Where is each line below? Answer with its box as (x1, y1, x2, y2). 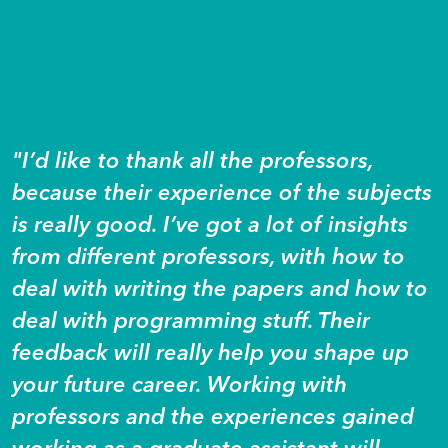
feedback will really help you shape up (12, 337, 409, 366)
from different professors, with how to (12, 241, 405, 270)
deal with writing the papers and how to (12, 273, 428, 302)
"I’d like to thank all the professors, (12, 145, 373, 174)
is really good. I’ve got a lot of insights (12, 209, 408, 238)
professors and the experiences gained (12, 401, 414, 430)
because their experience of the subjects (12, 177, 432, 206)
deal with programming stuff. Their (12, 305, 370, 334)
